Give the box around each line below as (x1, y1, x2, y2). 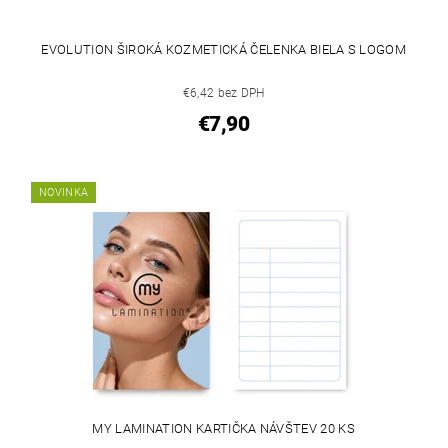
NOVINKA (39, 186, 89, 200)
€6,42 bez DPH (182, 86, 265, 101)
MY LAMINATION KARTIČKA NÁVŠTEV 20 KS (92, 421, 356, 437)
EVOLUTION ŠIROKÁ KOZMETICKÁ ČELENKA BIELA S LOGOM (41, 42, 407, 58)
